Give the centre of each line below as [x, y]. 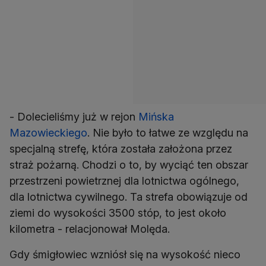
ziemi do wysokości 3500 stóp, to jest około [118, 213]
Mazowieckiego [48, 133]
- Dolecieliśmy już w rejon [74, 117]
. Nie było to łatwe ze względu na [168, 133]
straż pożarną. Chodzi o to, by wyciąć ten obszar [129, 165]
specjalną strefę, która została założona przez [121, 149]
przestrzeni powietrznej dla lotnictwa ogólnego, [124, 181]
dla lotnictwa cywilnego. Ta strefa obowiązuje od [129, 197]
